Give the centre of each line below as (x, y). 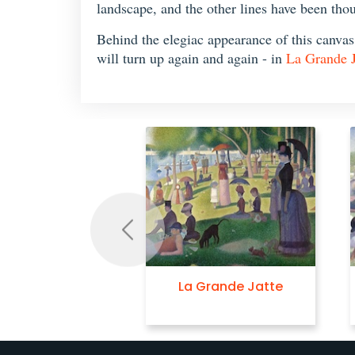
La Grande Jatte (230, 286)
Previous (148, 238)
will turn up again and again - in (191, 58)
